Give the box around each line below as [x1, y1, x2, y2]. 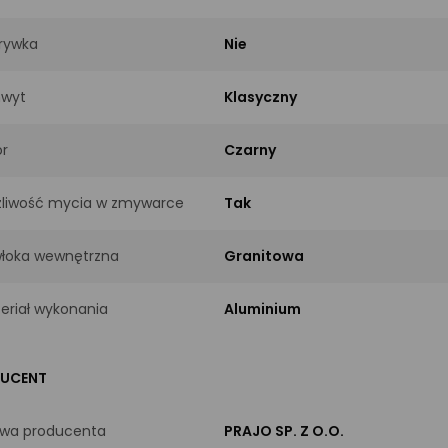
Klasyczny [224, 86, 297, 107]
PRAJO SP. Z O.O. [224, 420, 344, 441]
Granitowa [224, 245, 304, 266]
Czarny [224, 139, 276, 160]
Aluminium [224, 298, 301, 319]
